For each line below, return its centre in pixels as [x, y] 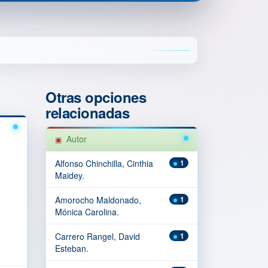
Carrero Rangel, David [98, 236]
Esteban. [72, 248]
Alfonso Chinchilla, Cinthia [104, 163]
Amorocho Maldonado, [98, 200]
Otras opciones [96, 97]
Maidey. [70, 175]
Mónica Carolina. [87, 212]
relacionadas [88, 112]
